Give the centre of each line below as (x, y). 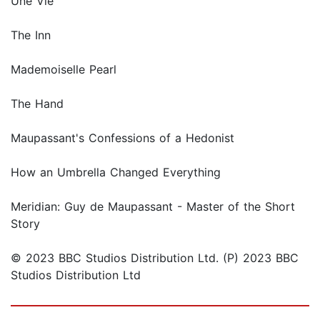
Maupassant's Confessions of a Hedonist (122, 138)
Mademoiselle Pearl (64, 70)
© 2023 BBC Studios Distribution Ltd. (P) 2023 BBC (155, 258)
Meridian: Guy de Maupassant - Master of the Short (153, 207)
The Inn (31, 35)
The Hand (37, 104)
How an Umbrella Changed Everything (116, 172)
